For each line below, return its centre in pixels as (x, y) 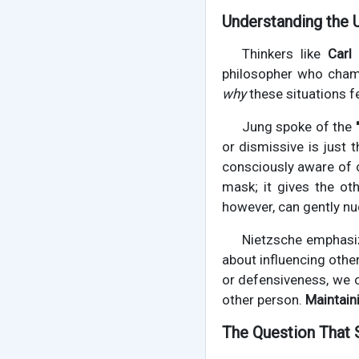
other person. (263, 300)
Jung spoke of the (298, 127)
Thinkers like (285, 54)
